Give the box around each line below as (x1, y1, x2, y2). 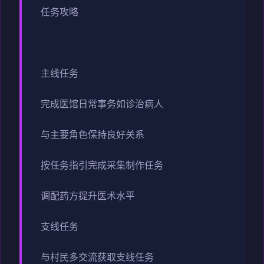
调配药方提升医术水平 (41, 192, 135, 203)
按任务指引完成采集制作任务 (41, 161, 163, 172)
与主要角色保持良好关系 (41, 130, 144, 141)
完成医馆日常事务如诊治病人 (41, 100, 163, 111)
